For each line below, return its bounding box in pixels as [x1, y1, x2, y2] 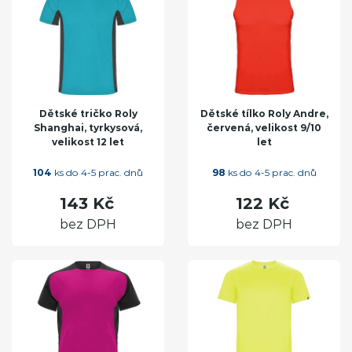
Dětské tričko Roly [38, 107, 137, 119]
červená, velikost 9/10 [207, 121, 321, 134]
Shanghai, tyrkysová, [34, 121, 142, 134]
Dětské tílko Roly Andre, [200, 107, 328, 119]
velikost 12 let [52, 135, 124, 148]
